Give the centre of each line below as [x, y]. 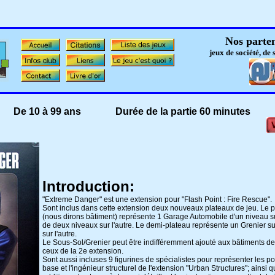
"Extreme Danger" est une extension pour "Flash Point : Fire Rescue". [157, 199]
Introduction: [88, 186]
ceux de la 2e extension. [83, 251]
